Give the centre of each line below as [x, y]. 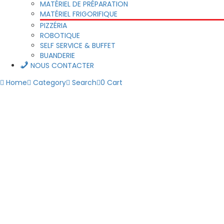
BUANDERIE [57, 55]
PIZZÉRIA [53, 25]
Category [48, 82]
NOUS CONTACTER [62, 65]
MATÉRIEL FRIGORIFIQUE [79, 14]
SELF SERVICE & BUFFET [78, 45]
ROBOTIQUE [60, 35]
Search [83, 82]
